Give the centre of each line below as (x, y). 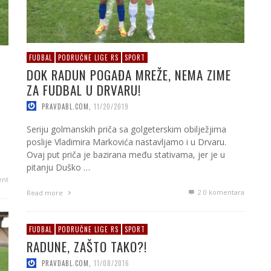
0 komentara (223, 192)
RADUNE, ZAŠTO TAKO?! (87, 247)
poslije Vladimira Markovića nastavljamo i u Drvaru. (126, 142)
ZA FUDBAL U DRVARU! (84, 90)
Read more (46, 193)
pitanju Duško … (58, 168)
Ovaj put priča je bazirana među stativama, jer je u (126, 155)
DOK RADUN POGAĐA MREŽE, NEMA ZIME (129, 74)
